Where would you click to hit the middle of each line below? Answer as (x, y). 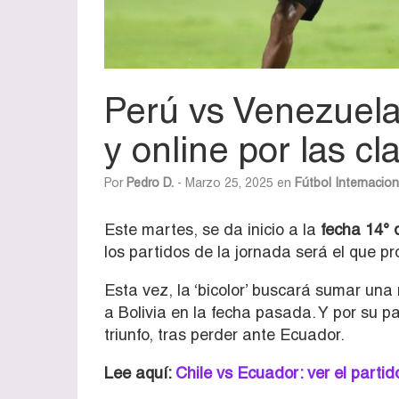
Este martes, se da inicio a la (212, 229)
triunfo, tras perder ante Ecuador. (224, 334)
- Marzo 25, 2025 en (234, 182)
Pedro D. (150, 182)
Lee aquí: (140, 372)
